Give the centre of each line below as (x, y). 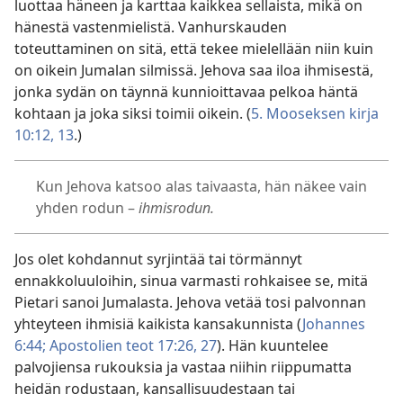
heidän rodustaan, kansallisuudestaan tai (155, 389)
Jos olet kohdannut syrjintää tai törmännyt (158, 259)
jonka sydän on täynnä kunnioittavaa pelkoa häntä (186, 92)
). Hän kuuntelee (273, 345)
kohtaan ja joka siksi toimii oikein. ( (133, 113)
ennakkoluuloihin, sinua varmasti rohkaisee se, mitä (191, 281)
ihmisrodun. (176, 208)
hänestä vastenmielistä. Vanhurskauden (151, 27)
